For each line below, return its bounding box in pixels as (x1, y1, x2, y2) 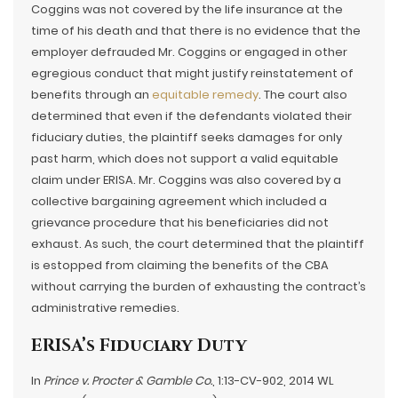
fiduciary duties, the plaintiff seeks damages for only (31, 129, 342, 146)
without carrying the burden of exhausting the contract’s (31, 278, 366, 295)
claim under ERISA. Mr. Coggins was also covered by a (31, 171, 341, 188)
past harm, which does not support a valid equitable (31, 150, 338, 167)
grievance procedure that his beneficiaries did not (31, 214, 329, 231)
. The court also (259, 86, 347, 103)
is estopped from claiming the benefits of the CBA (31, 257, 329, 274)
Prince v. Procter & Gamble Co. (44, 372, 212, 389)
